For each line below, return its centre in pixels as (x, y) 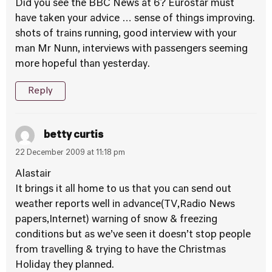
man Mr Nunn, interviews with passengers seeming (131, 49)
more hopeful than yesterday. (83, 64)
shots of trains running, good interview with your (126, 34)
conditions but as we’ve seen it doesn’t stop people (133, 235)
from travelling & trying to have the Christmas (121, 250)
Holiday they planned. (65, 265)
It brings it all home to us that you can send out (123, 189)
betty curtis (73, 135)
